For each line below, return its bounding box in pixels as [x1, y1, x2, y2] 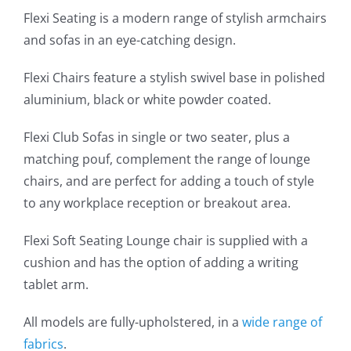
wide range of [242, 313, 322, 331]
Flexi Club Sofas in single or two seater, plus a [24, 128, 290, 147]
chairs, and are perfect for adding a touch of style [24, 172, 314, 190]
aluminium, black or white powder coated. [24, 91, 271, 109]
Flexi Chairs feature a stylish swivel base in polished [24, 69, 325, 87]
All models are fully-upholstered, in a [24, 313, 242, 331]
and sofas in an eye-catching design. [24, 31, 236, 49]
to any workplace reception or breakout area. [24, 194, 291, 212]
